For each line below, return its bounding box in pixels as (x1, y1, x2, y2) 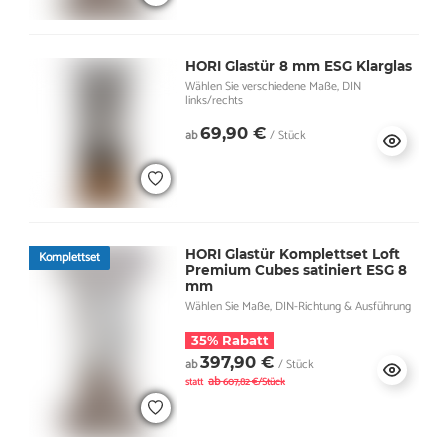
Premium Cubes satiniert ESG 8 (184, 261, 407, 278)
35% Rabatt (190, 331, 269, 348)
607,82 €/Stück (222, 373, 285, 390)
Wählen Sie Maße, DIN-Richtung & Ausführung (184, 296, 411, 316)
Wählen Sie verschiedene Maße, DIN (184, 76, 361, 96)
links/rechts (184, 90, 243, 110)
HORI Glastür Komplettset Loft (184, 245, 400, 262)
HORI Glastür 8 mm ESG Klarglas (184, 57, 412, 74)
